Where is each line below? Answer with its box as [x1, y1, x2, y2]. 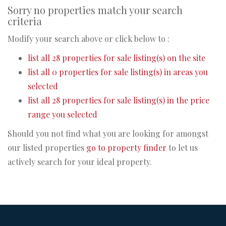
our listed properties [8, 142, 86, 153]
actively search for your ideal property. [8, 156, 152, 167]
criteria [8, 14, 42, 28]
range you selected [28, 108, 97, 120]
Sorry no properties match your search [8, 3, 183, 17]
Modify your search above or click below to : [8, 33, 169, 44]
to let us [166, 142, 198, 153]
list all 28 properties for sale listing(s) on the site [28, 52, 205, 63]
